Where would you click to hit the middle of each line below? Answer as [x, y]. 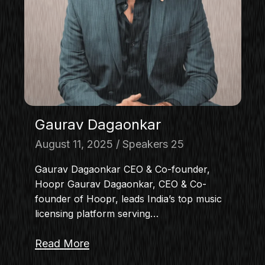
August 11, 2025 [74, 144]
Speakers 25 [153, 144]
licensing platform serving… [96, 213]
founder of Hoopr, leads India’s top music [128, 198]
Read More [62, 243]
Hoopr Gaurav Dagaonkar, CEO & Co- [120, 184]
